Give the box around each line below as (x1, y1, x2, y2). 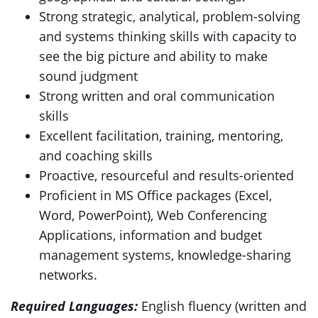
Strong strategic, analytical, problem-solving (39, 8, 300, 25)
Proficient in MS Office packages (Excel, (39, 187, 272, 204)
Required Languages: (11, 297, 138, 314)
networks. (39, 266, 97, 283)
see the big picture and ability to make (39, 48, 268, 65)
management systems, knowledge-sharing (39, 246, 291, 263)
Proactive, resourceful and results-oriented (39, 167, 294, 184)
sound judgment (39, 67, 138, 84)
